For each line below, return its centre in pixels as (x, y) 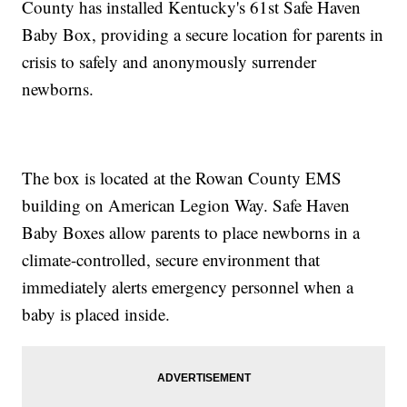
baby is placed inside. (96, 314)
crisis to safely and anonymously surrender (169, 62)
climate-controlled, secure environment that (171, 260)
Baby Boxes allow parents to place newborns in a (191, 233)
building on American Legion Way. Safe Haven (186, 205)
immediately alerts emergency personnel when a (188, 287)
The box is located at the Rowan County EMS (182, 178)
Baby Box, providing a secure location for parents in (203, 35)
